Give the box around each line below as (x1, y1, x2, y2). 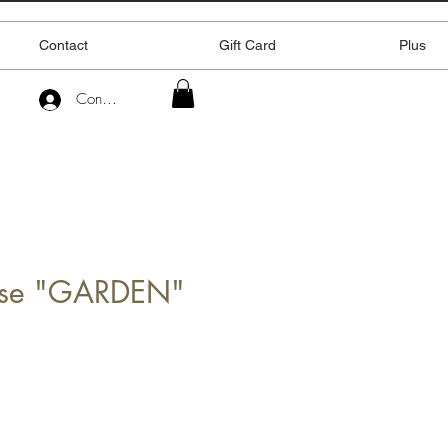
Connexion (76, 89, 144, 109)
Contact (39, 37, 88, 53)
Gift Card (219, 37, 276, 53)
